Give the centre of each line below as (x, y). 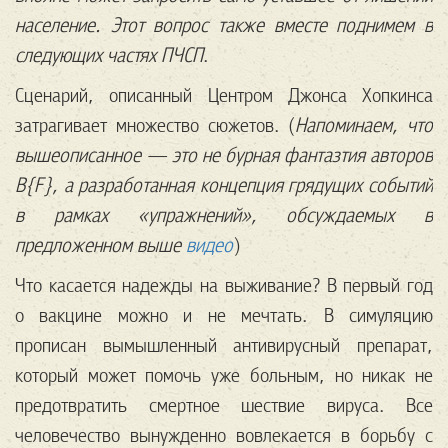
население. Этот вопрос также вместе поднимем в (224, 25)
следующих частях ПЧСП (109, 55)
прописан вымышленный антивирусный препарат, (224, 345)
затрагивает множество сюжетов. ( (155, 125)
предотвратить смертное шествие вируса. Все (224, 405)
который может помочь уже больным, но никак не (224, 375)
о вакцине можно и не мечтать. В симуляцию (224, 315)
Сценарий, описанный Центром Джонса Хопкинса (224, 95)
